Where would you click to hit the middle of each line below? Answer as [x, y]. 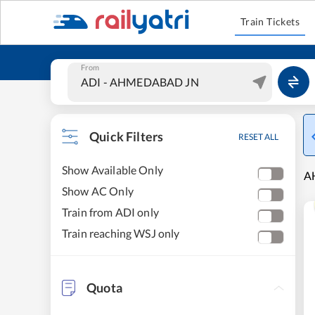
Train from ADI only [110, 212]
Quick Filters [127, 136]
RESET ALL [258, 137]
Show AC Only [98, 191]
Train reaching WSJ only [121, 233]
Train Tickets [270, 21]
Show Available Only [112, 170]
